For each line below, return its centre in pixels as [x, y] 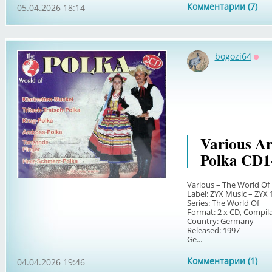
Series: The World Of [223, 203]
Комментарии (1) [222, 261]
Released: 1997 [213, 230]
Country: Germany [220, 221]
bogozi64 [233, 56]
